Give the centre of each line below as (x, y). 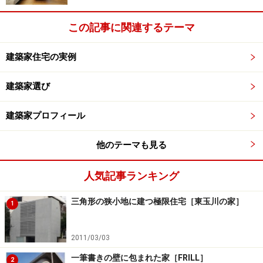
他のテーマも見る (131, 145)
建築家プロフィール (45, 116)
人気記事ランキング (131, 176)
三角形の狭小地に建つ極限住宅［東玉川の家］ (157, 202)
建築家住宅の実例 (41, 57)
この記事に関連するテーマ (131, 28)
